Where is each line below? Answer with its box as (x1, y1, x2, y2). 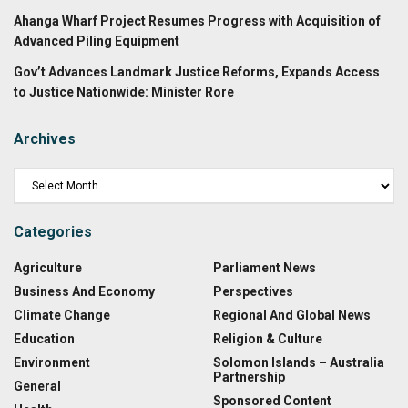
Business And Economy (14, 284, 155, 300)
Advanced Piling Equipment (14, 34, 179, 49)
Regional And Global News (213, 308, 371, 323)
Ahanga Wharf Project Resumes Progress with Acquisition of (14, 14, 381, 29)
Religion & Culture (213, 331, 322, 347)
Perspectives (213, 284, 293, 300)
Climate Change (14, 308, 110, 323)
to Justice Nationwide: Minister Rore (14, 85, 234, 100)
